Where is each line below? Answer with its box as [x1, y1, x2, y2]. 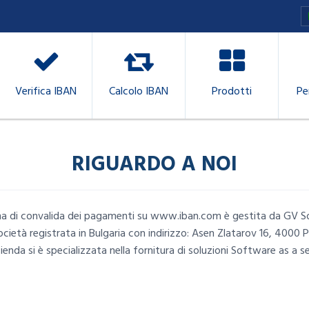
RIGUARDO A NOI [72, 148, 237, 181]
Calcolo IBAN [109, 82, 168, 100]
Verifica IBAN [14, 82, 77, 100]
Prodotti [212, 82, 252, 100]
